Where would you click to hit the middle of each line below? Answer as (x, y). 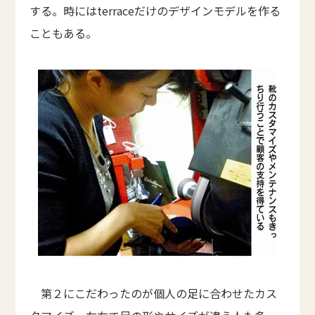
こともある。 (64, 33)
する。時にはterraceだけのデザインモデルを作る (155, 11)
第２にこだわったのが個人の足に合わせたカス (154, 293)
